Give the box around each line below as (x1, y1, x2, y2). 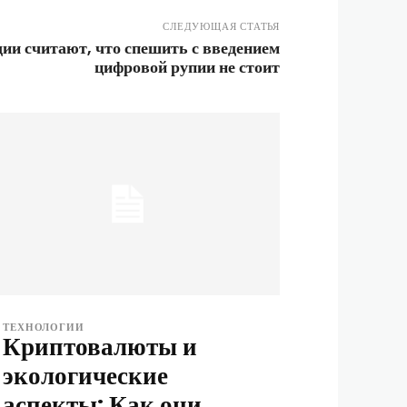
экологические (3, 358, 169, 392)
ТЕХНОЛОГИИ (3, 319, 84, 334)
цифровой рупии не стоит (94, 55, 280, 78)
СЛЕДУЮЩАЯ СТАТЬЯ (163, 18, 280, 34)
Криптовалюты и (3, 329, 198, 363)
